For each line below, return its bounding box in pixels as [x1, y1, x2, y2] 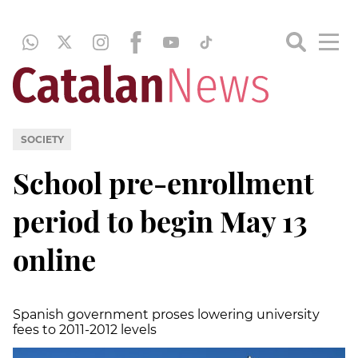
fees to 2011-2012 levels [13, 321, 157, 337]
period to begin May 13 [13, 201, 308, 240]
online [13, 239, 96, 278]
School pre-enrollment [13, 162, 314, 201]
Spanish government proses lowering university [13, 306, 320, 322]
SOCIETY [20, 133, 64, 145]
